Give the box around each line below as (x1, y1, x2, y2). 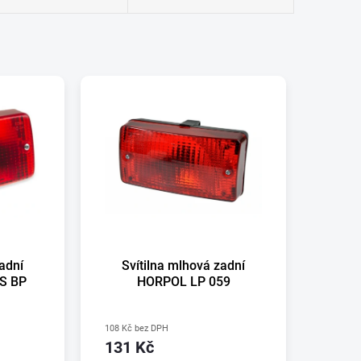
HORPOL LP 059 (136, 273, 230, 289)
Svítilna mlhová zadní (122, 257, 246, 273)
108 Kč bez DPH (105, 322, 169, 334)
